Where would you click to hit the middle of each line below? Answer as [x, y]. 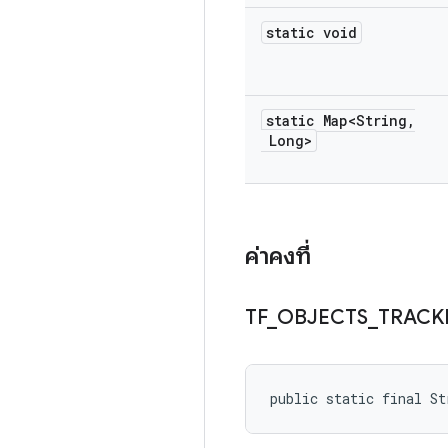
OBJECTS [322, 317]
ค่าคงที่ [278, 256]
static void [311, 32]
